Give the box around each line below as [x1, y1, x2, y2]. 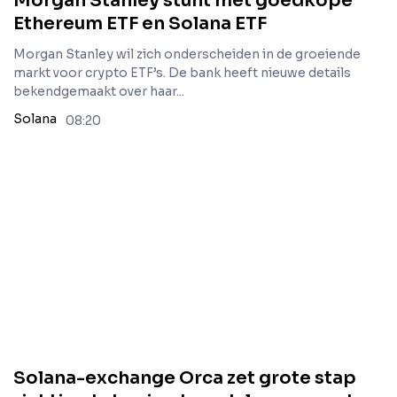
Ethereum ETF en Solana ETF [13, 12, 267, 35]
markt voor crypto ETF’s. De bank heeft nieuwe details [13, 65, 351, 81]
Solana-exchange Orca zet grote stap [13, 367, 356, 389]
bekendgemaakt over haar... [13, 83, 184, 99]
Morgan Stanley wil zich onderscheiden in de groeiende [13, 46, 361, 62]
